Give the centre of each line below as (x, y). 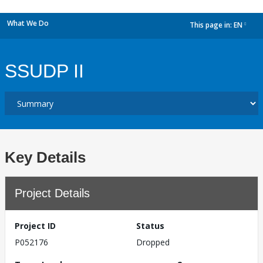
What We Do (28, 23)
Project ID (35, 226)
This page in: (212, 25)
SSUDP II (44, 71)
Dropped (153, 242)
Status (150, 226)
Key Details (45, 157)
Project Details (52, 193)
